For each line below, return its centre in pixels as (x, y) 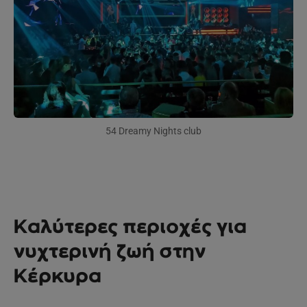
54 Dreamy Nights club (153, 131)
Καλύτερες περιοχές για (130, 226)
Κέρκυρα (58, 276)
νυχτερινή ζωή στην (110, 251)
